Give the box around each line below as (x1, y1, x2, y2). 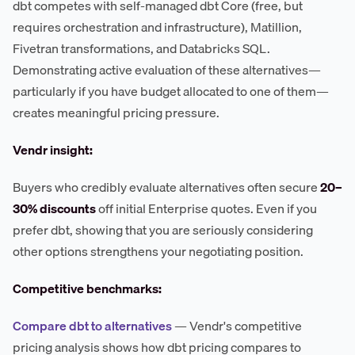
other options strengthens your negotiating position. (13, 240, 303, 261)
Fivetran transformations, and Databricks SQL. (13, 37, 270, 59)
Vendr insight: (13, 139, 93, 160)
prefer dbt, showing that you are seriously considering (13, 219, 313, 240)
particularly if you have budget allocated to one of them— (13, 80, 329, 101)
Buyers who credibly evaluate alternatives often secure (13, 176, 320, 197)
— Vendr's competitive (172, 315, 302, 336)
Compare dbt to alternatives (13, 315, 172, 336)
